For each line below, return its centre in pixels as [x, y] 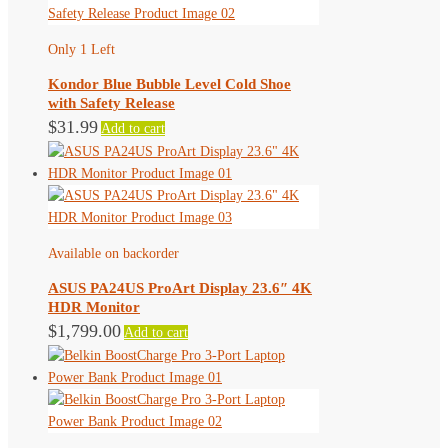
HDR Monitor [94, 306]
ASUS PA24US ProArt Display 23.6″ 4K [180, 287]
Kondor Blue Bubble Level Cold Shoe [169, 83]
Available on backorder [113, 253]
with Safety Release [111, 102]
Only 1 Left [81, 49]
